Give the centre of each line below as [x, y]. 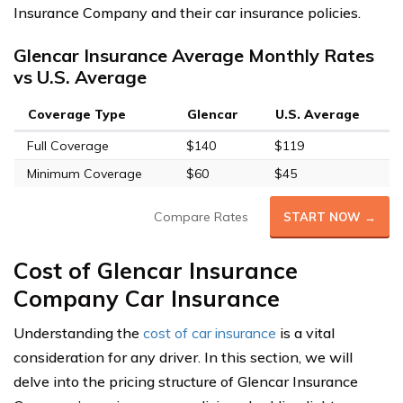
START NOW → [330, 217]
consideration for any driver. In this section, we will [183, 357]
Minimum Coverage [84, 174]
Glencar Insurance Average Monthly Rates [194, 55]
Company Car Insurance [147, 298]
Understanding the [78, 333]
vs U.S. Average [80, 77]
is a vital [305, 333]
